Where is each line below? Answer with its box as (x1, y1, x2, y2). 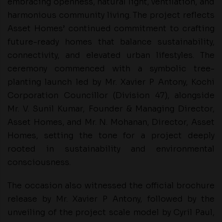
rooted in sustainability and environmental (7, 144, 215, 155)
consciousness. (7, 157, 71, 168)
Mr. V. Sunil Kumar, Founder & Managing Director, (7, 104, 215, 114)
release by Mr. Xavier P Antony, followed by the (7, 194, 215, 205)
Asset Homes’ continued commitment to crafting (7, 23, 215, 34)
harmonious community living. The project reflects (7, 10, 215, 21)
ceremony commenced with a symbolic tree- (7, 63, 215, 74)
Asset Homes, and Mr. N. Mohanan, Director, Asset (7, 117, 215, 128)
